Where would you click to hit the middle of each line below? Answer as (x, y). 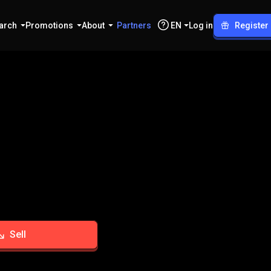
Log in (201, 25)
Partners (134, 25)
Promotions (49, 25)
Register (252, 25)
